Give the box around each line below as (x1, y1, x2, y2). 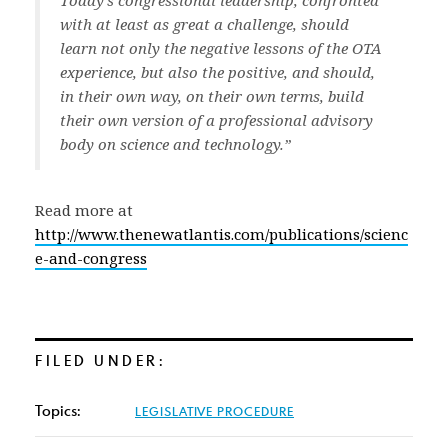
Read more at (35, 200, 133, 220)
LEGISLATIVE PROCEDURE (135, 403, 294, 419)
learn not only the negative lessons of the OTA (60, 38, 382, 58)
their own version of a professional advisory (60, 110, 373, 130)
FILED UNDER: (35, 351, 166, 370)
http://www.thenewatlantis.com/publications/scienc (35, 224, 408, 244)
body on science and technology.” (60, 134, 291, 154)
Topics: (35, 401, 81, 420)
